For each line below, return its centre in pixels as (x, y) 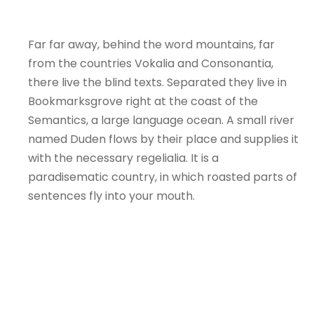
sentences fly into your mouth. (111, 196)
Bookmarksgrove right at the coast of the (143, 102)
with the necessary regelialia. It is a (123, 158)
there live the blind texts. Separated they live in (157, 83)
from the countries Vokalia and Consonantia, (150, 64)
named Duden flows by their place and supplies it (163, 139)
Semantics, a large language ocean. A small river (161, 121)
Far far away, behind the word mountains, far (151, 45)
